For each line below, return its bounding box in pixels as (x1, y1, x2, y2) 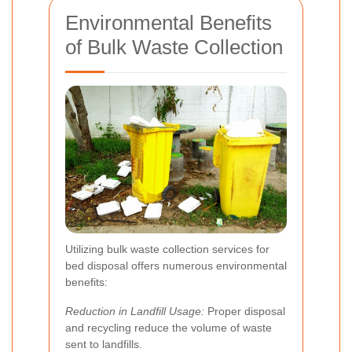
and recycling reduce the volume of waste (65, 321, 272, 334)
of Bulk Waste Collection (65, 35, 283, 59)
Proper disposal (204, 304, 285, 317)
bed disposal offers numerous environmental (65, 258, 287, 272)
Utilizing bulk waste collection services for (65, 242, 269, 255)
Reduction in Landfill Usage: (65, 304, 204, 317)
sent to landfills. (65, 337, 142, 350)
